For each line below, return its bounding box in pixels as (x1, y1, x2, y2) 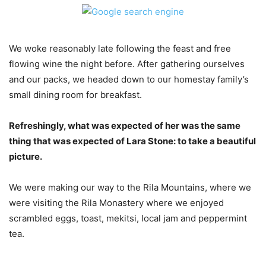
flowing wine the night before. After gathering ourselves (9, 58, 245, 69)
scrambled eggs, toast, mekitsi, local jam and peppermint (9, 213, 247, 224)
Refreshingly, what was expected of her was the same (9, 120, 240, 131)
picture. (9, 151, 42, 162)
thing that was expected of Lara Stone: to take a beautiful (9, 135, 256, 147)
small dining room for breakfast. (9, 89, 142, 100)
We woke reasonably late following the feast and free (9, 43, 231, 54)
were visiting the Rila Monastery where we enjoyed (9, 197, 224, 208)
